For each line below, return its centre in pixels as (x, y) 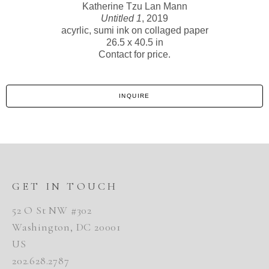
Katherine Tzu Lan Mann (134, 7)
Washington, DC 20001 (67, 227)
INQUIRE (134, 96)
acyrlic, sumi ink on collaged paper (134, 31)
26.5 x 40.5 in (134, 43)
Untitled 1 (121, 19)
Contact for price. (134, 55)
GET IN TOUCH (65, 186)
